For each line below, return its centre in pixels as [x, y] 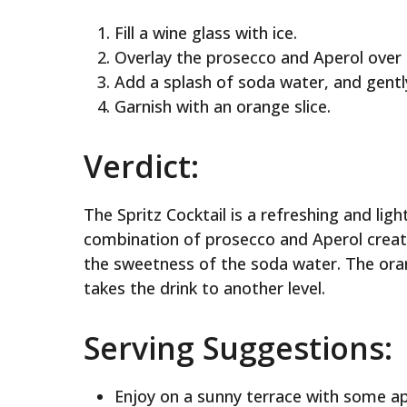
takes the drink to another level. [204, 288]
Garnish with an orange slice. [222, 106]
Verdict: [141, 166]
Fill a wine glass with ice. [205, 32]
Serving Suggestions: [238, 347]
